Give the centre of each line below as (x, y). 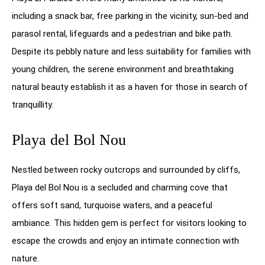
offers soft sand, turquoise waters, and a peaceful (112, 205)
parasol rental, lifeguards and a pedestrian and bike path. (122, 33)
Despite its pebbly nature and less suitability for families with (131, 51)
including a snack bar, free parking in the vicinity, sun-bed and (130, 16)
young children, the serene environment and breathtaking (123, 69)
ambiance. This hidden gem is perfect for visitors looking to (129, 223)
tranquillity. (33, 104)
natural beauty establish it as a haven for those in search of (130, 87)
